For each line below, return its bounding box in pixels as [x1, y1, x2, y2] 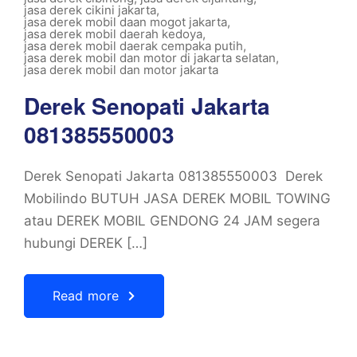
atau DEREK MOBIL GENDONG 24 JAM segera [24, 213, 320, 229]
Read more [53, 288, 120, 304]
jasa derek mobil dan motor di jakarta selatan [24, 50, 276, 65]
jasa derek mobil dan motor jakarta [24, 62, 218, 77]
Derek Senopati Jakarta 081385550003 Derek [24, 168, 323, 184]
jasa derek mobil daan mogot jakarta [24, 14, 227, 29]
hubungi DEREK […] [24, 235, 147, 251]
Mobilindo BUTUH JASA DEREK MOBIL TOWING [24, 190, 331, 206]
